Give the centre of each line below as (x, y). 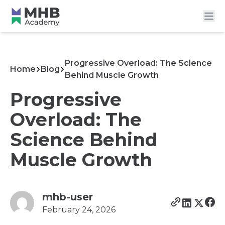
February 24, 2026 (79, 210)
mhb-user (68, 197)
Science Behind (84, 140)
